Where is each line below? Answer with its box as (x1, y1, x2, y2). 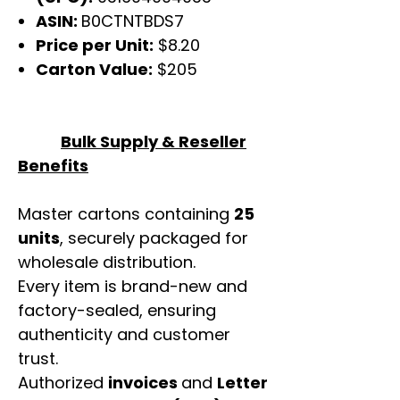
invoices (108, 371, 181, 395)
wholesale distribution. (18, 251, 196, 274)
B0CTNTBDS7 (81, 10, 184, 33)
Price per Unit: (36, 34, 154, 57)
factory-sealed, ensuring (18, 299, 216, 322)
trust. (18, 347, 58, 371)
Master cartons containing (18, 203, 234, 226)
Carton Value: (36, 58, 153, 81)
